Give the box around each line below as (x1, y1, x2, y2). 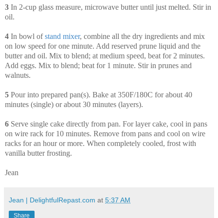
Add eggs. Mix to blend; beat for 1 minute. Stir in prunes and (5, 61, 192, 70)
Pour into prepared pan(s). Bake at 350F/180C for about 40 (9, 91, 192, 99)
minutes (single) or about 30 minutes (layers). (5, 100, 145, 109)
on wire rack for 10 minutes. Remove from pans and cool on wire (5, 129, 205, 138)
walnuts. (5, 71, 33, 80)
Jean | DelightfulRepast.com (9, 196, 95, 204)
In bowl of (11, 32, 45, 41)
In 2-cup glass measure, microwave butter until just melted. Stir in (9, 3, 211, 12)
